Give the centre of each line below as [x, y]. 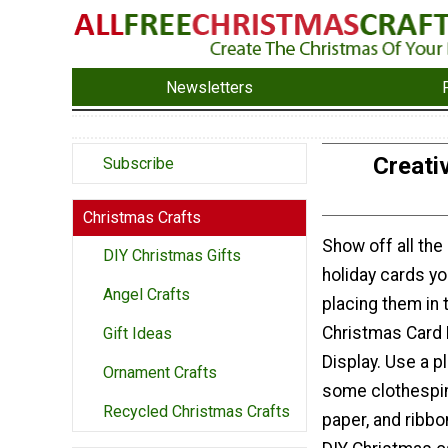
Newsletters [210, 87]
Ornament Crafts [160, 373]
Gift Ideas [137, 334]
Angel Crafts [146, 295]
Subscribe [138, 164]
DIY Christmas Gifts [172, 256]
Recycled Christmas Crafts [196, 412]
